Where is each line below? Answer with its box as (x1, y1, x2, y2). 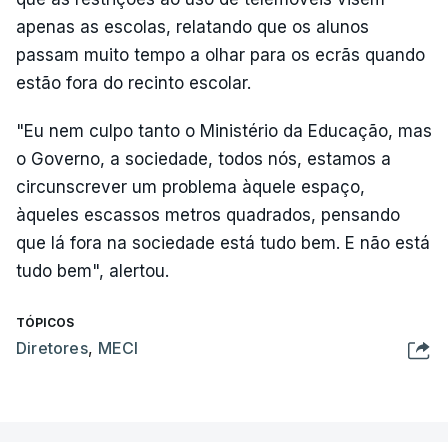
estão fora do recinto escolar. (16, 73, 251, 93)
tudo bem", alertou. (16, 261, 169, 281)
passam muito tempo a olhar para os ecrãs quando (16, 45, 425, 65)
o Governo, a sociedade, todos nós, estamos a (16, 149, 391, 169)
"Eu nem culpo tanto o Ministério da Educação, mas (16, 121, 432, 141)
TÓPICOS (16, 315, 74, 330)
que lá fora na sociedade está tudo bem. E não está (16, 233, 430, 253)
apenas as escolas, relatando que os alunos (16, 17, 369, 37)
